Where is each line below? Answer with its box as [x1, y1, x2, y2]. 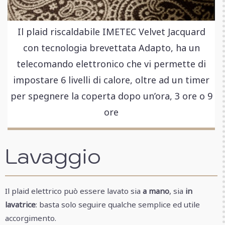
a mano [143, 185, 169, 196]
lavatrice [5, 199, 36, 209]
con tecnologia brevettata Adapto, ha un [23, 41, 200, 54]
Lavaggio [5, 142, 101, 170]
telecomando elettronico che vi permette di [17, 57, 206, 70]
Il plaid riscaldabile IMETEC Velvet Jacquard [17, 25, 205, 38]
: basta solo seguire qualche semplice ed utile [36, 199, 200, 209]
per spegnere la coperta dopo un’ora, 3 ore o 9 [10, 89, 212, 102]
